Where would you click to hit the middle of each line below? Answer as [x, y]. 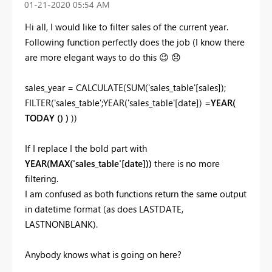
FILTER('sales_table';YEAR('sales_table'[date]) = [118, 102]
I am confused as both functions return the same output [136, 193]
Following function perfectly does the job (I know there [135, 42]
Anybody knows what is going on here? [103, 254]
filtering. [42, 178]
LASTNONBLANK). [61, 224]
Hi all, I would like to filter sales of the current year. [128, 26]
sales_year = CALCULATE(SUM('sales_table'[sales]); [125, 87]
